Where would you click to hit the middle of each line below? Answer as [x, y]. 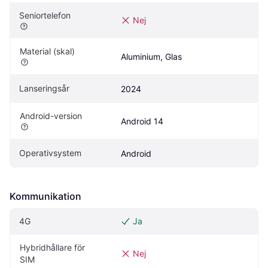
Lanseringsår [44, 88]
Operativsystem [50, 153]
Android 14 [142, 121]
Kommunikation [45, 196]
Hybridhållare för [52, 247]
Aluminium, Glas [151, 56]
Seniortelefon [45, 15]
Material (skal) [47, 51]
